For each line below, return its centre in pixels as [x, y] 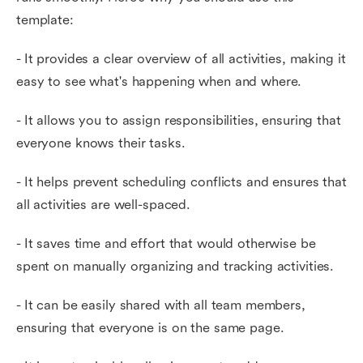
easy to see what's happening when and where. [159, 81]
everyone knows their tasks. [101, 143]
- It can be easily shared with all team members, [161, 305]
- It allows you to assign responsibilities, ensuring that [179, 120]
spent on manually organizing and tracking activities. [175, 266]
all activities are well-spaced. [104, 205]
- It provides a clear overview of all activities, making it [181, 59]
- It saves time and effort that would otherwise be [166, 243]
